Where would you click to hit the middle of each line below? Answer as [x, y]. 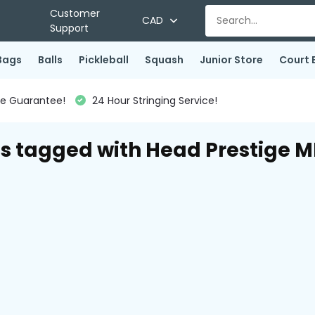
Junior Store [231, 60]
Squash [164, 60]
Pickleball [103, 60]
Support [69, 28]
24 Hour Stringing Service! [153, 100]
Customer [75, 13]
